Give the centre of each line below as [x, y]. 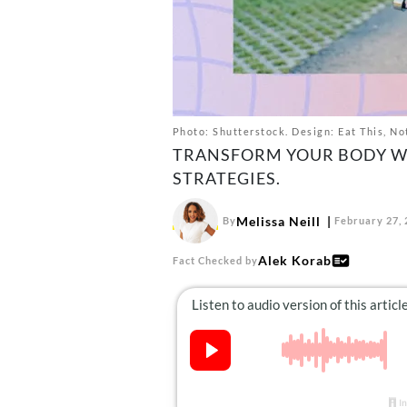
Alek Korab [294, 260]
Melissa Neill [278, 221]
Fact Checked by [215, 260]
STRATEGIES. [226, 178]
